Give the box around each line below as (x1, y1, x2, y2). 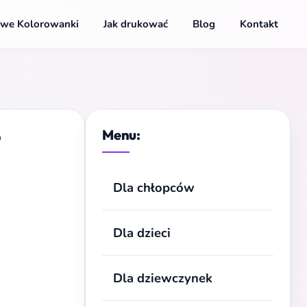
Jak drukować (103, 17, 168, 31)
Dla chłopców (113, 179, 195, 196)
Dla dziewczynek (113, 269, 212, 286)
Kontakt (240, 17, 278, 31)
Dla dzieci (113, 224, 171, 241)
